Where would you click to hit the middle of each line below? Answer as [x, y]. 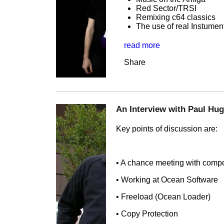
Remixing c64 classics [176, 17]
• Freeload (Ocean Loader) [163, 197]
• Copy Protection [147, 214]
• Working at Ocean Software [167, 180]
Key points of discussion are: [167, 129]
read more [142, 45]
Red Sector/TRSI [166, 8]
